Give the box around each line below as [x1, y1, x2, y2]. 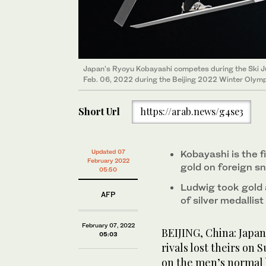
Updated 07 [91, 148, 125, 155]
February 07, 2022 [81, 221, 135, 229]
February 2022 [87, 157, 129, 164]
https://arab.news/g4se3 [140, 105, 243, 118]
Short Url [78, 105, 120, 118]
